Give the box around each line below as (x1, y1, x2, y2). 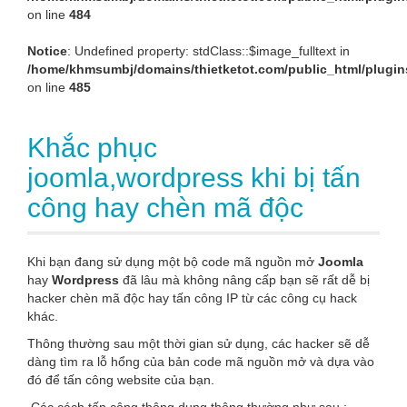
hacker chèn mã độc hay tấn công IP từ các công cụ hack (27, 291, 357, 305)
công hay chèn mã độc (27, 193, 303, 223)
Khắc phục (27, 133, 157, 163)
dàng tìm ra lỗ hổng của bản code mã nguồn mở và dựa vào (27, 354, 374, 369)
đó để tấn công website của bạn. (27, 372, 214, 387)
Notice (27, 44, 67, 58)
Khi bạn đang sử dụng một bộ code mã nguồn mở (27, 254, 318, 269)
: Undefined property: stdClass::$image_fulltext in (67, 44, 350, 58)
